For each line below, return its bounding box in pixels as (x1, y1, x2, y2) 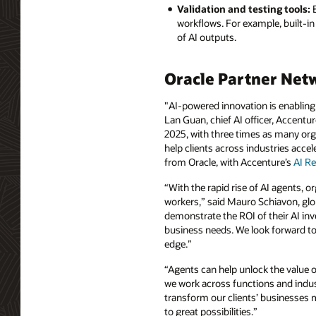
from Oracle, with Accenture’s (164, 155, 293, 169)
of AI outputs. (176, 30, 236, 44)
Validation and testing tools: (176, 2, 310, 16)
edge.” (164, 236, 192, 250)
